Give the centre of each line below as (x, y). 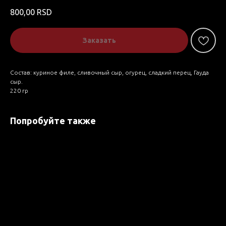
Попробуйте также (53, 121)
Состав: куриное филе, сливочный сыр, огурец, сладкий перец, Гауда (109, 73)
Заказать (99, 41)
